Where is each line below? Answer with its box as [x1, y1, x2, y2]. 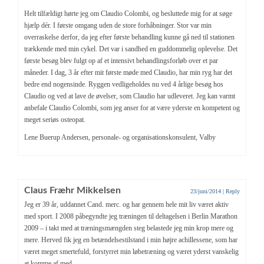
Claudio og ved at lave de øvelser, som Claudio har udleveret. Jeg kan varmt [24, 91, 235, 100]
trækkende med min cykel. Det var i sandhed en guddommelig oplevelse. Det [24, 44, 237, 53]
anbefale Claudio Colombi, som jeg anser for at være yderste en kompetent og [24, 103, 240, 112]
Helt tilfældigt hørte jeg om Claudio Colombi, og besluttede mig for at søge [24, 9, 232, 18]
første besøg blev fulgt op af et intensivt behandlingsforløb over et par [24, 56, 218, 65]
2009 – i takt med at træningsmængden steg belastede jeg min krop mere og [24, 223, 233, 232]
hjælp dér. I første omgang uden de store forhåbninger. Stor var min [24, 21, 212, 29]
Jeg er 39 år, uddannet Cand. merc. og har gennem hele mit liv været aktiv [24, 200, 229, 209]
